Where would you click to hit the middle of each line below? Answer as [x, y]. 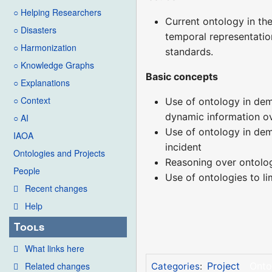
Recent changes [56, 189]
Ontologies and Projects [59, 153]
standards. [189, 51]
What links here [55, 248]
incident [184, 147]
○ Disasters [35, 30]
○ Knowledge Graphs [54, 65]
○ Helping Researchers [57, 12]
